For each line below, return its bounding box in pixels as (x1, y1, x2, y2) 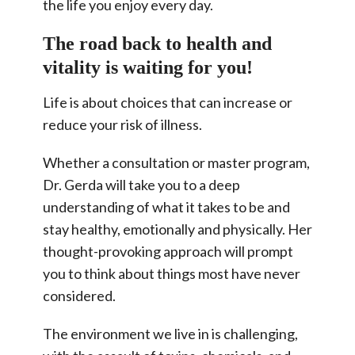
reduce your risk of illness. (43, 115, 202, 133)
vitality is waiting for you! (43, 56, 253, 78)
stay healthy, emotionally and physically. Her (43, 219, 312, 238)
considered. (43, 286, 116, 304)
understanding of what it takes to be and (43, 197, 290, 216)
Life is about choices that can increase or (43, 93, 292, 111)
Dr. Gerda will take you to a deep (43, 175, 240, 193)
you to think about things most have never (43, 264, 300, 282)
